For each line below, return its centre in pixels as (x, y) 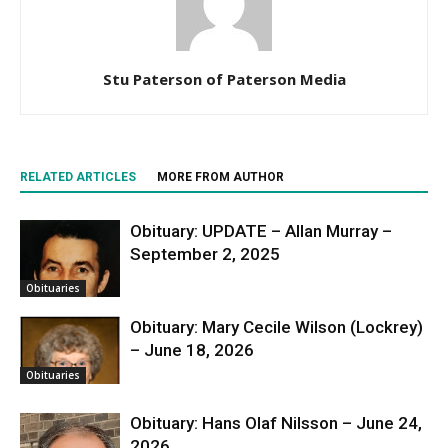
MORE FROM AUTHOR (220, 176)
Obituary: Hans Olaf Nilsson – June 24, (276, 422)
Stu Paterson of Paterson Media (224, 78)
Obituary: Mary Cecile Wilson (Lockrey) (276, 326)
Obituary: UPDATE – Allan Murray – (261, 230)
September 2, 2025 (205, 253)
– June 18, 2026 (192, 349)
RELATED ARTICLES (78, 176)
